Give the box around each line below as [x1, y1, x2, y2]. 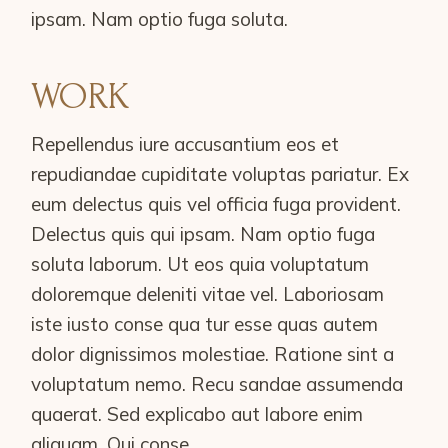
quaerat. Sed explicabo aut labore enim [31, 402, 364, 426]
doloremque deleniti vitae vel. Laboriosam [31, 282, 385, 306]
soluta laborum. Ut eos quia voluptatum [31, 252, 370, 276]
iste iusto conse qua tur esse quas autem [31, 312, 379, 336]
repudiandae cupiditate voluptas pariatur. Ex [31, 162, 410, 186]
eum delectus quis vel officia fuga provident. [31, 192, 402, 216]
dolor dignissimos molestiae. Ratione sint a [31, 342, 395, 366]
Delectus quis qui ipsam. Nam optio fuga [31, 222, 376, 246]
